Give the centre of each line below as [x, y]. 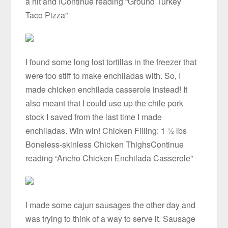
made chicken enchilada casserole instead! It [107, 90]
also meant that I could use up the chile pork [105, 103]
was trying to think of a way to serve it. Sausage [111, 219]
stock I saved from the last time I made [94, 117]
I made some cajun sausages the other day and [111, 205]
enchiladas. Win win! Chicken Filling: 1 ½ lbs [106, 131]
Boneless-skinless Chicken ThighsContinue [105, 145]
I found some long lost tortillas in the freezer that [111, 62]
